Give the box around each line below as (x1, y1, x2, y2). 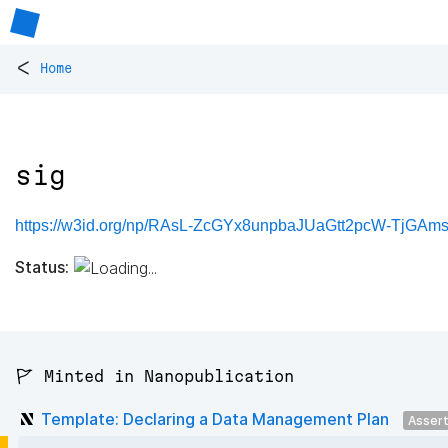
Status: (15, 256, 69, 277)
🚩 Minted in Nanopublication (15, 367, 294, 386)
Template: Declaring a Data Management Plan (41, 408, 389, 429)
